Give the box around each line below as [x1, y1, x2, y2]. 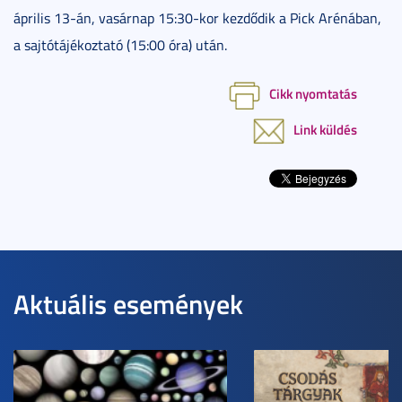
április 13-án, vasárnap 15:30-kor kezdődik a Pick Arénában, [13, 7, 381, 28]
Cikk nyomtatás [269, 83, 357, 103]
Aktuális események [13, 284, 243, 324]
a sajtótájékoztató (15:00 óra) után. [13, 34, 227, 55]
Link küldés [293, 119, 357, 140]
